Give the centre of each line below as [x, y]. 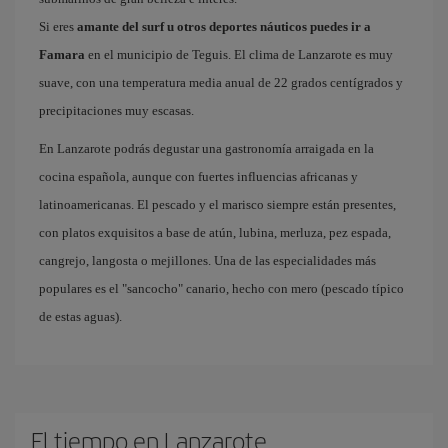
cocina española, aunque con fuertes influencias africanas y [198, 176]
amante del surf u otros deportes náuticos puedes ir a [224, 26]
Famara [62, 54]
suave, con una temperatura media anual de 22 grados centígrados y [221, 82]
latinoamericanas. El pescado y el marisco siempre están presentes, [217, 204]
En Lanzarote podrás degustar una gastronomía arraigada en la [206, 148]
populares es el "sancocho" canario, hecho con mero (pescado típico [221, 288]
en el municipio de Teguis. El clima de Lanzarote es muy [239, 54]
